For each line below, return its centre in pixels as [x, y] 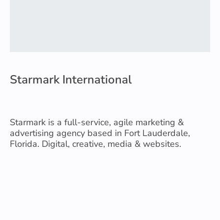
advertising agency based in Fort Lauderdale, [100, 133]
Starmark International [71, 80]
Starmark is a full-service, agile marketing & [97, 122]
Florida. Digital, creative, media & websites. [96, 144]
